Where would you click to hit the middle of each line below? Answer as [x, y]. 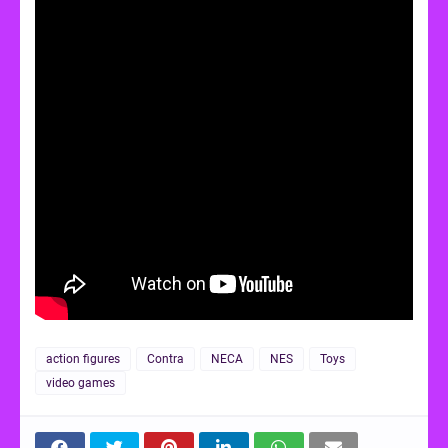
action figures [83, 358]
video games [80, 382]
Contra [165, 358]
